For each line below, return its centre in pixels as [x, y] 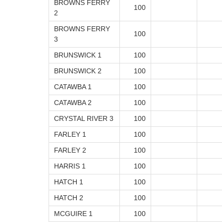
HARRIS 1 [70, 166]
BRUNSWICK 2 [78, 71]
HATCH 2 [69, 198]
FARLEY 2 [70, 150]
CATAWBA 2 [73, 103]
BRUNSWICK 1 [78, 55]
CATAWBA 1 [73, 87]
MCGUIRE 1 [73, 214]
